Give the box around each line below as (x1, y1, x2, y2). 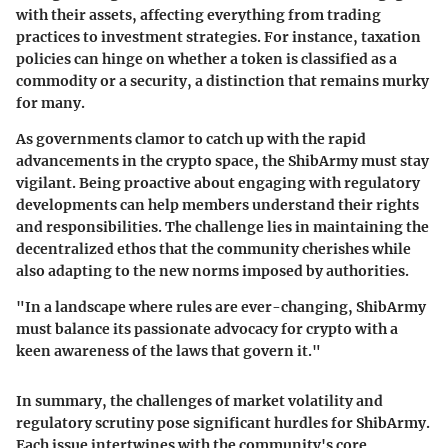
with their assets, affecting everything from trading (16, 5, 381, 24)
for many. (16, 93, 85, 112)
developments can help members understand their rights (16, 195, 419, 214)
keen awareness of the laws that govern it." (16, 341, 321, 360)
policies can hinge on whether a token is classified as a (16, 49, 397, 68)
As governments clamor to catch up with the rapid (16, 129, 366, 148)
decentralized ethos (16, 239, 156, 258)
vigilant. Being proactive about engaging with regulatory (16, 173, 420, 192)
